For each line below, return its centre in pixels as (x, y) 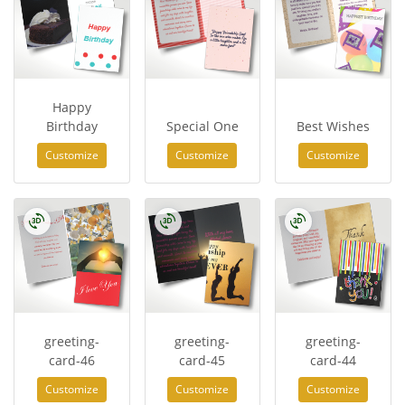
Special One (202, 126)
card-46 (71, 361)
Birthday (71, 126)
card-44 (334, 361)
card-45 (202, 361)
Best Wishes (334, 126)
